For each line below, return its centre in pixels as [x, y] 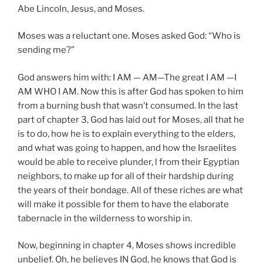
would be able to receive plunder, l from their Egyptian [129, 162]
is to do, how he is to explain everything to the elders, [127, 134]
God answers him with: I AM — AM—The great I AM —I [127, 77]
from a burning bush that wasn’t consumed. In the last [128, 105]
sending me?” [46, 50]
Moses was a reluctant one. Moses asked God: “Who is [129, 36]
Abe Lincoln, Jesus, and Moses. [81, 9]
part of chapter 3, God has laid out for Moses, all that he [131, 119]
